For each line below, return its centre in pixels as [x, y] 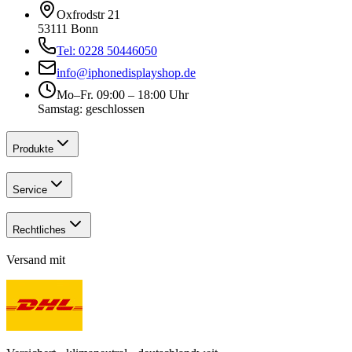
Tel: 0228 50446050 [107, 51]
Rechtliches [39, 230]
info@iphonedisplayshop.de [126, 73]
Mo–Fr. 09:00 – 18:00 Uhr [123, 95]
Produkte [33, 149]
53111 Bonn [68, 29]
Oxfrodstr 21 [88, 15]
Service [30, 189]
